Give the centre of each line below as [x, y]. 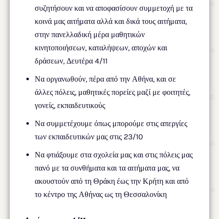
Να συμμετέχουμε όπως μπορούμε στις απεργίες [111, 123]
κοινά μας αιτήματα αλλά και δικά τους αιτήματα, [111, 21]
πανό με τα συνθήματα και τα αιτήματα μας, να [107, 168]
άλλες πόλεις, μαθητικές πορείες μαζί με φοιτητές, [112, 92]
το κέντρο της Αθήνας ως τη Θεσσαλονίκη [101, 194]
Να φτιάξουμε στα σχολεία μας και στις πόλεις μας [114, 154]
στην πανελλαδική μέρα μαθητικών [90, 34]
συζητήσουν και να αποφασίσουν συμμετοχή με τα [114, 8]
